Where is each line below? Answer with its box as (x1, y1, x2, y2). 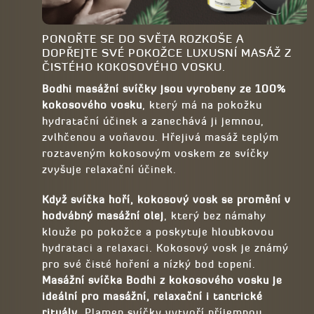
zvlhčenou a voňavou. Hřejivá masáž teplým (42, 130, 279, 144)
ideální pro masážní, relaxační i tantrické (42, 289, 263, 303)
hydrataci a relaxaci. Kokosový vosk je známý (42, 240, 289, 254)
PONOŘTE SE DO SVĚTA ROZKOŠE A (42, 31, 244, 46)
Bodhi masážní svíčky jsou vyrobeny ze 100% (42, 81, 286, 95)
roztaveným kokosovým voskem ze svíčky (42, 146, 269, 160)
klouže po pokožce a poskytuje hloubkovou (42, 224, 274, 238)
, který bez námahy (164, 208, 266, 222)
